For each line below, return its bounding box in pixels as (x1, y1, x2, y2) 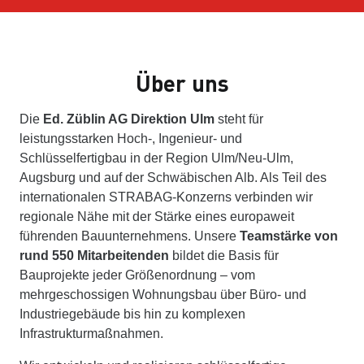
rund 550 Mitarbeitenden (19, 249, 169, 263)
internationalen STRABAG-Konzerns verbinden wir (19, 190, 313, 205)
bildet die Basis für (169, 249, 279, 263)
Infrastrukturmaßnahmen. (19, 327, 163, 341)
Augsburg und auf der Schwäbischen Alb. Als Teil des (19, 171, 327, 185)
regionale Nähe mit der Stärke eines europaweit (19, 210, 294, 224)
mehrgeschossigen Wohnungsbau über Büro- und (19, 288, 306, 302)
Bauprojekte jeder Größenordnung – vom (19, 268, 255, 283)
